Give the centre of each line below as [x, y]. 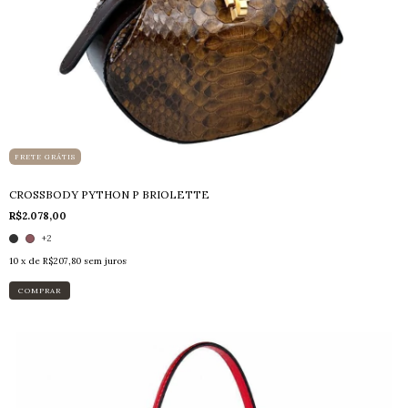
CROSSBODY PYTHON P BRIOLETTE [109, 194]
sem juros [105, 261]
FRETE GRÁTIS [45, 157]
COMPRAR [40, 291]
